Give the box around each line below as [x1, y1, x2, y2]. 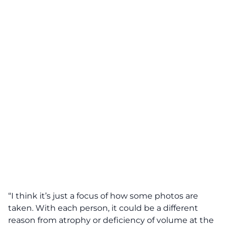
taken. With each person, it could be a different [8, 203, 198, 213]
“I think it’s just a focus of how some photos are [8, 191, 198, 201]
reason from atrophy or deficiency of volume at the [8, 215, 214, 225]
